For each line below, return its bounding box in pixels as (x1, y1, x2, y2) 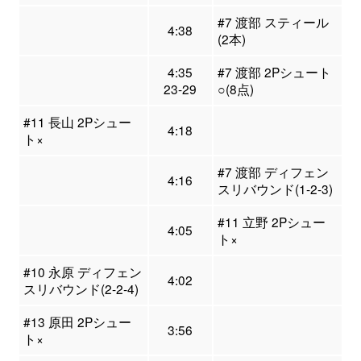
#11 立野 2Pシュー (217, 213, 326, 231)
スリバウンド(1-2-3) (217, 180, 333, 198)
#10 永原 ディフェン (23, 263, 142, 281)
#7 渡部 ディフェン (217, 163, 329, 181)
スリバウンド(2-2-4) (23, 280, 139, 298)
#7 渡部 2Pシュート (217, 63, 331, 81)
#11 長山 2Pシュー (23, 113, 131, 131)
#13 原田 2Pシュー (23, 313, 131, 331)
